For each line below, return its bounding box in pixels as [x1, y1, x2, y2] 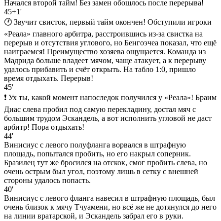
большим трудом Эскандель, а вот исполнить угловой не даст [4, 113, 212, 122]
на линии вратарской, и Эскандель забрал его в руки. [4, 211, 184, 220]
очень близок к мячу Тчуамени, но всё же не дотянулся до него [4, 202, 217, 211]
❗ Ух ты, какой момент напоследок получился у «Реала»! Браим [4, 93, 217, 102]
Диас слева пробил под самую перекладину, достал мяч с [4, 105, 196, 113]
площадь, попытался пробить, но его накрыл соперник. [4, 149, 191, 158]
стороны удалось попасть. [4, 176, 91, 184]
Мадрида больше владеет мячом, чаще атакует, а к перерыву [4, 56, 206, 65]
